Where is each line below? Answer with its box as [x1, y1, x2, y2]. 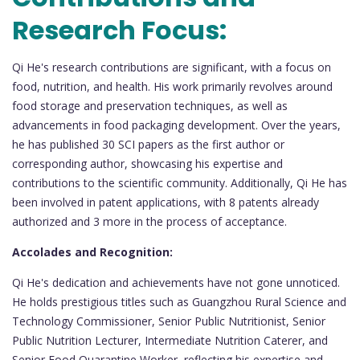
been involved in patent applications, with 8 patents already [12, 194, 319, 210]
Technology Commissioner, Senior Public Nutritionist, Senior [12, 313, 325, 329]
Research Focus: [12, 11, 227, 48]
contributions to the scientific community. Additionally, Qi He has [12, 174, 347, 190]
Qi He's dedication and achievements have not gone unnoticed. [12, 274, 340, 290]
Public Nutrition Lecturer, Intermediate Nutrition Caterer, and [12, 332, 328, 348]
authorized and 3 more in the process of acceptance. [12, 213, 287, 229]
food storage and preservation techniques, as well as [12, 97, 288, 113]
